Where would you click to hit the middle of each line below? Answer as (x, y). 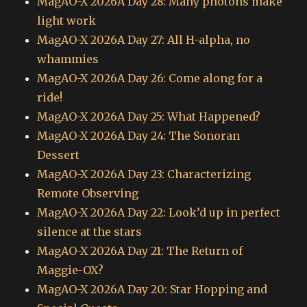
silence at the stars (90, 232)
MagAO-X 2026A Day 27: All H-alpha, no (144, 40)
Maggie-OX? (71, 270)
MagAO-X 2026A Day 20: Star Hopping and (152, 290)
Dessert (59, 155)
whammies (68, 59)
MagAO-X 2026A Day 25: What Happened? (149, 117)
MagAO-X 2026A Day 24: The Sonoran (139, 136)
